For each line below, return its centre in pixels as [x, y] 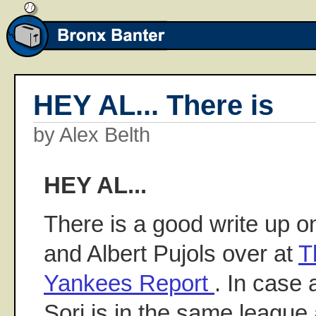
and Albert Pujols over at [171, 254]
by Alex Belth [92, 134]
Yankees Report [129, 284]
